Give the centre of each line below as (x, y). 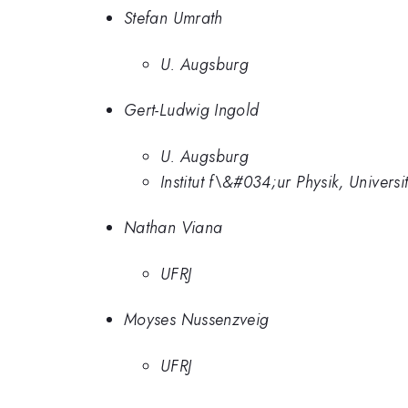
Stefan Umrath (173, 19)
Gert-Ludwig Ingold (192, 111)
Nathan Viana (173, 228)
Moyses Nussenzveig (197, 320)
